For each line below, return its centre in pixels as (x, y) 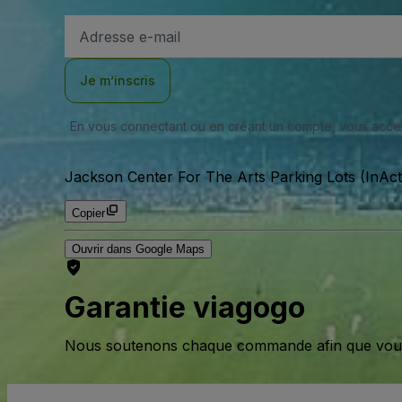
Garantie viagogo (185, 308)
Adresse (101, 25)
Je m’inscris (118, 80)
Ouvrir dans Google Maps (138, 249)
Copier (88, 213)
